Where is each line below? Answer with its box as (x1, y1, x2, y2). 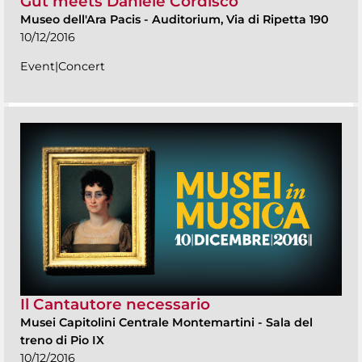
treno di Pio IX (20, 332, 104, 347)
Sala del (266, 314, 313, 330)
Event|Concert (20, 58, 105, 74)
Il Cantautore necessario (20, 294, 210, 314)
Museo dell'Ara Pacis (20, 11, 144, 27)
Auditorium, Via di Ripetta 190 (152, 11, 329, 27)
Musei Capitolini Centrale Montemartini (20, 314, 258, 330)
